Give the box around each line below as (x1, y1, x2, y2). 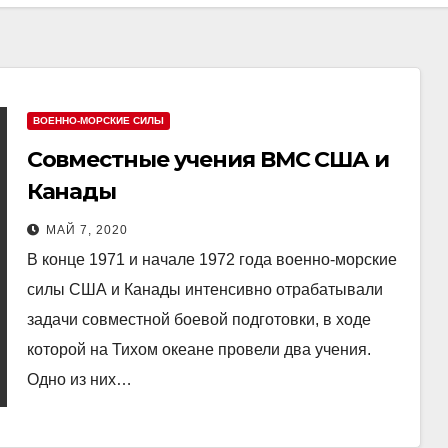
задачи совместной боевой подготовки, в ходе (26, 310, 371, 328)
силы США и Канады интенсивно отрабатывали (26, 280, 383, 298)
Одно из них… (26, 370, 132, 388)
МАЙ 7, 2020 (45, 222, 128, 237)
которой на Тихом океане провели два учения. (26, 340, 371, 358)
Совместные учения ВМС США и (26, 145, 389, 173)
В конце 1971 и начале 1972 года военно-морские (26, 250, 397, 268)
